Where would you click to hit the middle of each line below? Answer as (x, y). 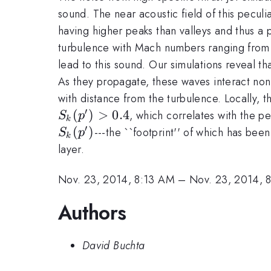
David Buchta (114, 246)
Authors (92, 212)
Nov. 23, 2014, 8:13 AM (116, 180)
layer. (71, 149)
